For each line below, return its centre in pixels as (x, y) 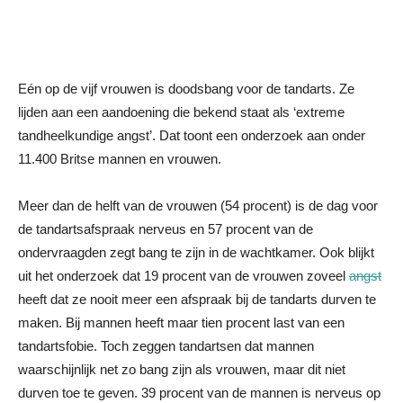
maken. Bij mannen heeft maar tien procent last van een (181, 322)
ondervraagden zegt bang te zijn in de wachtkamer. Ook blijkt (196, 252)
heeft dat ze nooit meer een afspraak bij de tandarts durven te (197, 299)
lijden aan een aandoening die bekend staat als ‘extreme (181, 112)
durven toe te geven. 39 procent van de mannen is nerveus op (199, 393)
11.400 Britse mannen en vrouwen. (120, 159)
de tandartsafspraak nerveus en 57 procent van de (166, 229)
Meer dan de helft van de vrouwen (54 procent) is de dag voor (198, 206)
